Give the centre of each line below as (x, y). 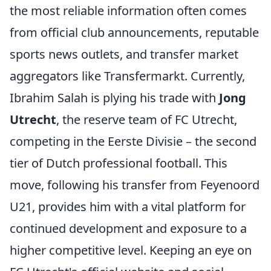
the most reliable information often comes (128, 11)
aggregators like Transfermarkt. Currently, (127, 76)
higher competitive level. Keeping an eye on (131, 250)
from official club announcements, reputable (134, 32)
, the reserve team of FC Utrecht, (147, 119)
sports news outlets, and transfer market (124, 54)
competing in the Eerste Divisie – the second (133, 141)
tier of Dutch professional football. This (119, 163)
